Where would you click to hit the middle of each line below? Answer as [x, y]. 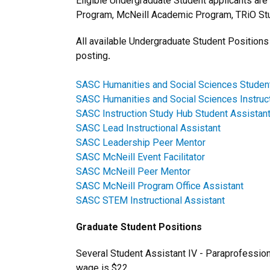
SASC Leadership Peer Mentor [141, 143]
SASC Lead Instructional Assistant [148, 128]
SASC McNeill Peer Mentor [133, 171]
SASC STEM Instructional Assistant [150, 200]
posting [92, 56]
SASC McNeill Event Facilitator [140, 157]
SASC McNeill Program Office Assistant [160, 186]
